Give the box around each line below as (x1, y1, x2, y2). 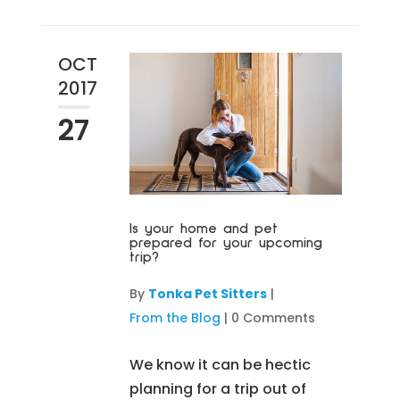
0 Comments (230, 308, 315, 327)
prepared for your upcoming (129, 235, 322, 250)
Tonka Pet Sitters (147, 284, 267, 303)
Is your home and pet (129, 221, 278, 236)
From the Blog (129, 308, 221, 327)
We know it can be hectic (129, 354, 311, 375)
